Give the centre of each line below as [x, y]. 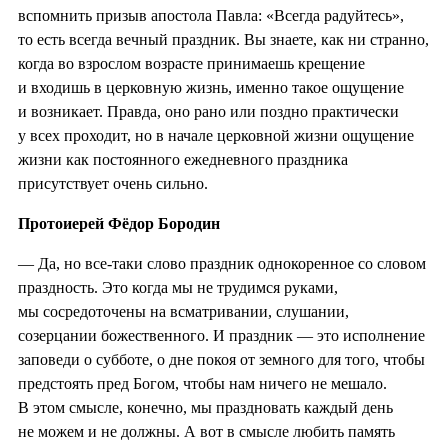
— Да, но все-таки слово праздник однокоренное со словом [222, 263]
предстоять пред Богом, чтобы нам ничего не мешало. [202, 383]
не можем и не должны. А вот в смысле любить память [206, 431]
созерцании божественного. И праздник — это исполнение [221, 335]
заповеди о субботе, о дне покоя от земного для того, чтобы [221, 359]
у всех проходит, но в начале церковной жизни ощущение [216, 135]
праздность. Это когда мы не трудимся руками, [178, 287]
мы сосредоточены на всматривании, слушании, [183, 311]
